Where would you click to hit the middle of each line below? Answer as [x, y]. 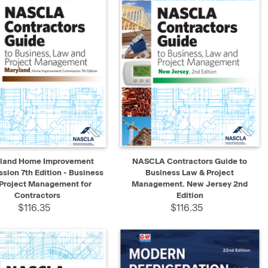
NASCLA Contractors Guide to [190, 161]
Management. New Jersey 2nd [190, 184]
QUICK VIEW [154, 156]
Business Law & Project [190, 172]
